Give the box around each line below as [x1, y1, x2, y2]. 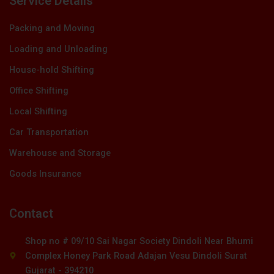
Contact [9, 206, 53, 221]
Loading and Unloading [9, 43, 108, 54]
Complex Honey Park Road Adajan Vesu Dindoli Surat [25, 250, 247, 261]
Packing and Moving [9, 22, 95, 34]
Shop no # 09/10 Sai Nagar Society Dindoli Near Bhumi [25, 235, 253, 246]
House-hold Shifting [9, 64, 94, 75]
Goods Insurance [9, 168, 81, 179]
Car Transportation [9, 126, 89, 138]
